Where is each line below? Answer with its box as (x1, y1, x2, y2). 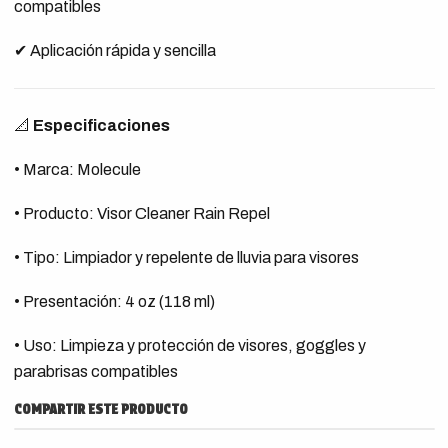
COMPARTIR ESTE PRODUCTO (13, 401, 188, 417)
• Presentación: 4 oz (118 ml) (13, 293, 215, 310)
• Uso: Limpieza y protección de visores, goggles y (13, 337, 366, 354)
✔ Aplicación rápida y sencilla (13, 42, 216, 59)
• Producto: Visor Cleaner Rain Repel (13, 205, 270, 222)
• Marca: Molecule (13, 161, 141, 178)
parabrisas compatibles (13, 363, 178, 380)
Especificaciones (32, 117, 170, 134)
